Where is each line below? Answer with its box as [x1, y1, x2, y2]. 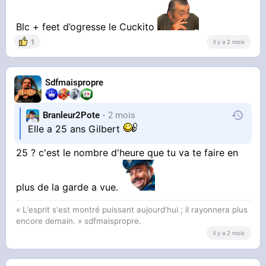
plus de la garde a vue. [16, 180, 122, 193]
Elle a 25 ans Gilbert [28, 122, 123, 135]
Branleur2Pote [43, 110, 100, 121]
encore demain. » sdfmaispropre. [16, 216, 142, 226]
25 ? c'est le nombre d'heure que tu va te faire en [16, 146, 239, 159]
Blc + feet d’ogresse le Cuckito [16, 20, 158, 33]
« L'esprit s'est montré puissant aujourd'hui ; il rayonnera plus [16, 204, 248, 214]
